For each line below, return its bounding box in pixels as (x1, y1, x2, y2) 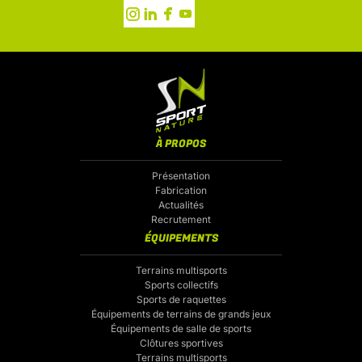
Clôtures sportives (139, 337, 223, 350)
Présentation (152, 170, 210, 183)
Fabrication (155, 184, 207, 197)
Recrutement (151, 213, 211, 226)
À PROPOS (156, 136, 206, 152)
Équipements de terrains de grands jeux (90, 308, 271, 321)
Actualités (158, 199, 204, 212)
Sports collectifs (144, 279, 218, 292)
